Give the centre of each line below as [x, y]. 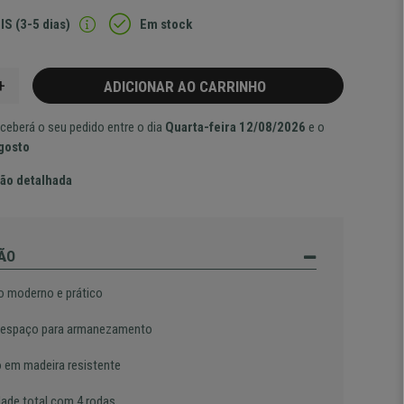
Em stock [166, 24]
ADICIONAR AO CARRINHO [188, 87]
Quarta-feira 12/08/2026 [236, 127]
